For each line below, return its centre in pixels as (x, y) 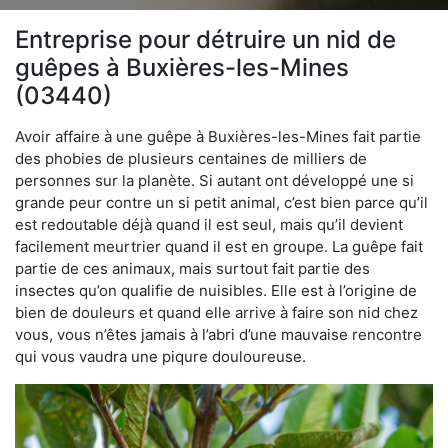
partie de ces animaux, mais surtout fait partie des (192, 268)
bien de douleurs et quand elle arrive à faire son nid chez (216, 312)
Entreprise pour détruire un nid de (205, 39)
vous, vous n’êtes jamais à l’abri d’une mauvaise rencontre (218, 334)
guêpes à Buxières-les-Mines (182, 67)
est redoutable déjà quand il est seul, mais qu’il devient (209, 224)
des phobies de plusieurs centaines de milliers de (191, 158)
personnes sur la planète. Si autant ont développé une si (214, 180)
